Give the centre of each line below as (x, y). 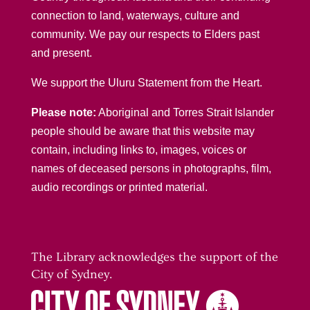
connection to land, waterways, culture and (135, 15)
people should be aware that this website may (143, 131)
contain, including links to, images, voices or (138, 149)
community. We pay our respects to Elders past (145, 34)
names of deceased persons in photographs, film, (151, 168)
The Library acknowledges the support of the (154, 257)
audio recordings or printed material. (119, 187)
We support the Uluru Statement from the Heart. (146, 82)
